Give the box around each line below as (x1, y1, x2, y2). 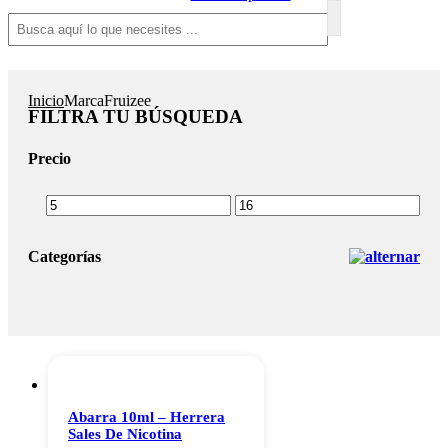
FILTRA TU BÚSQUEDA (28, 106, 243, 128)
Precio (28, 149, 71, 167)
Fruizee (104, 92, 151, 110)
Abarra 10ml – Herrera (68, 409, 225, 426)
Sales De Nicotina (68, 426, 182, 443)
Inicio (28, 92, 64, 110)
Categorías (28, 248, 101, 266)
